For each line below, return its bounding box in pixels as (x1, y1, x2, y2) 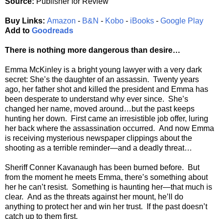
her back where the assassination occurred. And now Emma (5, 124, 214, 133)
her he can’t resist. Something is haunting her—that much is (5, 183, 212, 192)
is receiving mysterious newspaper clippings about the (5, 134, 192, 143)
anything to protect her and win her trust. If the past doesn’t (5, 202, 207, 211)
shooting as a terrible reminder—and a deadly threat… (5, 144, 192, 153)
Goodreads (32, 26, 73, 35)
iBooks (130, 17, 154, 25)
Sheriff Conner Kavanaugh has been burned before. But (5, 163, 199, 172)
